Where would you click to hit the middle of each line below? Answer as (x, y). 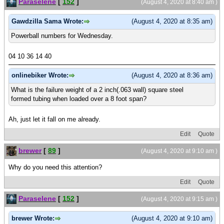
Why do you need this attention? (55, 167)
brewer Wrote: (33, 218)
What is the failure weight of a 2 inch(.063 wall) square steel (97, 89)
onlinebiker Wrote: (40, 75)
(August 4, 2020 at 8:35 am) (172, 21)
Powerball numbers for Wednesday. (62, 36)
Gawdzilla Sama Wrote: (47, 21)
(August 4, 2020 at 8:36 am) (172, 75)
